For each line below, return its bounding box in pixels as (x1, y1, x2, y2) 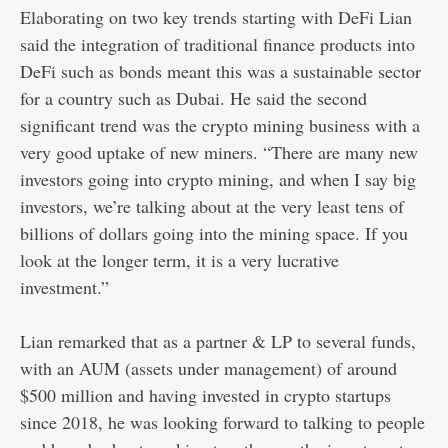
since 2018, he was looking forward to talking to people (20, 410, 425, 435)
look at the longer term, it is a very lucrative (20, 248, 339, 273)
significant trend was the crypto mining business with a (20, 113, 420, 138)
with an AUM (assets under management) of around (20, 356, 397, 381)
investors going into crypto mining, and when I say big (20, 167, 416, 192)
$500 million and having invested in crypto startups (20, 383, 391, 408)
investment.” (20, 275, 109, 300)
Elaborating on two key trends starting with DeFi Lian (20, 5, 412, 30)
